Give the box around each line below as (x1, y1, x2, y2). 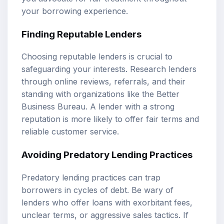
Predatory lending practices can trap (21, 172, 160, 182)
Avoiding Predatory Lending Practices (21, 149, 192, 161)
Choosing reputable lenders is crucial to (21, 51, 172, 62)
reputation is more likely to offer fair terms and (21, 114, 199, 124)
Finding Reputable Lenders (21, 28, 141, 40)
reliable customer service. (21, 126, 119, 137)
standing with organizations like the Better (21, 89, 179, 99)
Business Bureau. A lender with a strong (21, 101, 174, 112)
